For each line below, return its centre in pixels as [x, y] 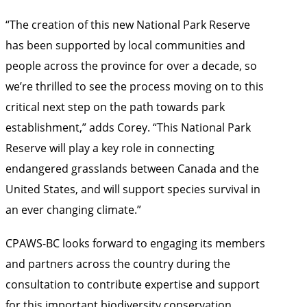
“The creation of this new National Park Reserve [128, 24]
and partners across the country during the [118, 264]
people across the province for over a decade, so [131, 65]
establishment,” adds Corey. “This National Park [128, 127]
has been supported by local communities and [125, 45]
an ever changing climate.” [73, 209]
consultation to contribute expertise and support [133, 284]
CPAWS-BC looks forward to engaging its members [135, 243]
